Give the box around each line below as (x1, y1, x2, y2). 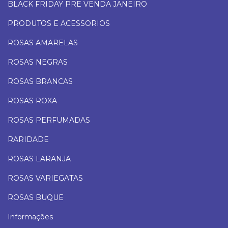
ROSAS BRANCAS (8, 77, 73, 87)
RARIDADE (8, 135, 49, 145)
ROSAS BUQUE (8, 193, 64, 203)
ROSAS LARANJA (8, 154, 71, 164)
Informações (8, 212, 53, 222)
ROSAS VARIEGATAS (8, 174, 83, 183)
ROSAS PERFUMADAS (8, 116, 90, 125)
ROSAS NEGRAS (8, 58, 68, 67)
